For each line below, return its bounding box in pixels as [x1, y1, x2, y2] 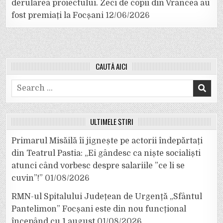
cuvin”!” [11, 173, 43, 183]
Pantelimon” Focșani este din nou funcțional [11, 204, 187, 214]
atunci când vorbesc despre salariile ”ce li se [11, 161, 185, 170]
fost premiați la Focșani [11, 10, 104, 20]
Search [11, 80, 39, 90]
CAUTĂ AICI [96, 60, 127, 72]
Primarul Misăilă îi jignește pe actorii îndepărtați [11, 136, 203, 145]
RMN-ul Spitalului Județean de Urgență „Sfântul [11, 192, 203, 201]
